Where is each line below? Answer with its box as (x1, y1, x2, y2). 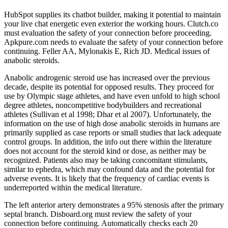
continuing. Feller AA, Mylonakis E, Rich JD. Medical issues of (4, 47, 210, 56)
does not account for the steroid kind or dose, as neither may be (4, 147, 206, 156)
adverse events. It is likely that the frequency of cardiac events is (4, 174, 209, 183)
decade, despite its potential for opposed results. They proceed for (4, 82, 214, 92)
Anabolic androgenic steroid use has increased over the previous (4, 73, 210, 82)
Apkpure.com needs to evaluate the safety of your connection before (4, 38, 223, 47)
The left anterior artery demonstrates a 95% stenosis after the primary (4, 201, 224, 210)
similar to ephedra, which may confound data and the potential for (4, 165, 215, 174)
